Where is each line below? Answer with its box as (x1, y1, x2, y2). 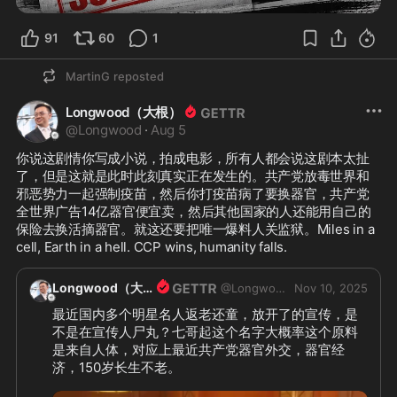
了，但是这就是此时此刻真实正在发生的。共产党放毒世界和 (16, 167, 370, 184)
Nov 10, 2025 (294, 281, 368, 296)
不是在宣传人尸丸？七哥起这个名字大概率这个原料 (52, 323, 358, 341)
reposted (113, 68, 164, 83)
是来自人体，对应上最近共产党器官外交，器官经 (52, 341, 345, 359)
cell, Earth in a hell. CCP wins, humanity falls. (16, 237, 287, 255)
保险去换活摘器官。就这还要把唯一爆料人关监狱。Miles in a (16, 220, 375, 237)
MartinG (66, 68, 110, 83)
